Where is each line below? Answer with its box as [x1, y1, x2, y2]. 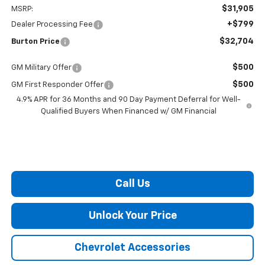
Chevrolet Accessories [75, 242, 190, 253]
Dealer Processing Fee [11, 20, 93, 28]
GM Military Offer [11, 63, 72, 72]
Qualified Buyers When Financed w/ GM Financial [40, 107, 216, 115]
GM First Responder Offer [11, 80, 104, 89]
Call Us [115, 178, 150, 189]
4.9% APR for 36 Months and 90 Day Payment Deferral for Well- [16, 95, 241, 104]
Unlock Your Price [88, 210, 177, 221]
